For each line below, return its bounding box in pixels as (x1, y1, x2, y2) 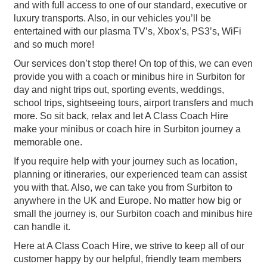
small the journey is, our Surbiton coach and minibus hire (14, 208, 253, 219)
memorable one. (14, 136, 82, 147)
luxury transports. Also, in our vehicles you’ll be (14, 13, 211, 23)
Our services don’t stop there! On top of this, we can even (14, 58, 253, 69)
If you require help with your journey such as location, (14, 156, 237, 166)
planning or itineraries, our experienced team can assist (14, 169, 247, 179)
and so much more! (14, 39, 94, 49)
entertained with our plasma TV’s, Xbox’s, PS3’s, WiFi (14, 26, 241, 36)
